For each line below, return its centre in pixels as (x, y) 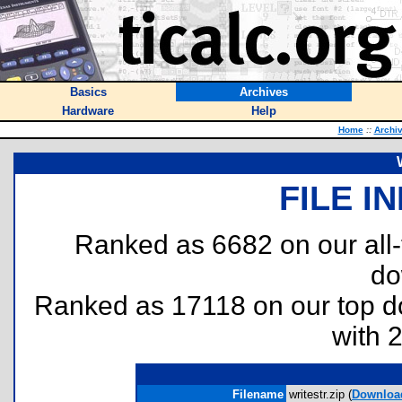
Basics (88, 92)
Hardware (88, 111)
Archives (264, 92)
